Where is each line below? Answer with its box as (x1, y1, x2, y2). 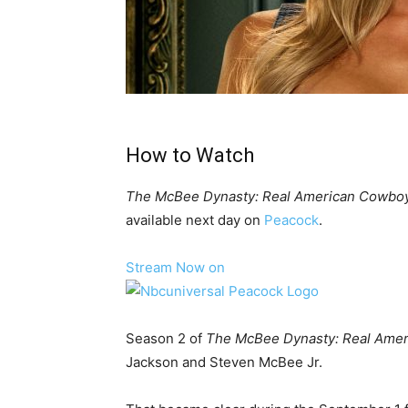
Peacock (264, 211, 319, 229)
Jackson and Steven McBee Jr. (126, 353, 322, 372)
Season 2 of (126, 330, 206, 348)
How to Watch (126, 144, 254, 168)
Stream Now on (126, 259, 225, 277)
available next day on (126, 211, 264, 229)
